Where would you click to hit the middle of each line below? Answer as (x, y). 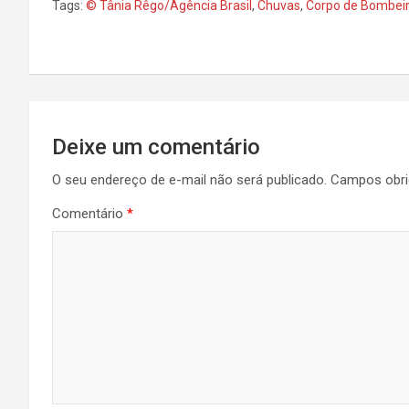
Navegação (101, 119)
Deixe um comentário (156, 147)
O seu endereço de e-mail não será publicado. (189, 180)
